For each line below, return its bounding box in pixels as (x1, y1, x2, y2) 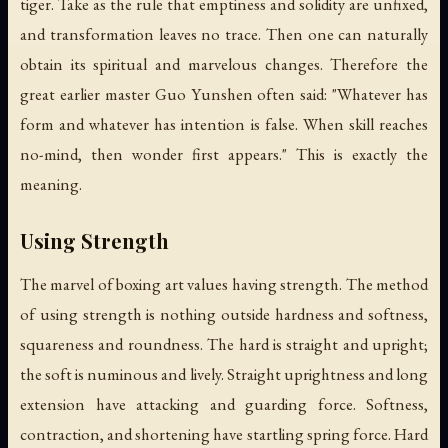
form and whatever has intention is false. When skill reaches (20, 113, 428, 136)
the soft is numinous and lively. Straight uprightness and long (20, 363, 428, 386)
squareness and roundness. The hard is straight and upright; (20, 333, 428, 356)
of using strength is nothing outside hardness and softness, (20, 303, 428, 326)
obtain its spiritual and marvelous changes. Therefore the (20, 53, 428, 76)
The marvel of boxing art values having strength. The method (20, 273, 428, 296)
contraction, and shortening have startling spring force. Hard (20, 423, 428, 446)
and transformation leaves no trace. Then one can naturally (20, 23, 428, 46)
